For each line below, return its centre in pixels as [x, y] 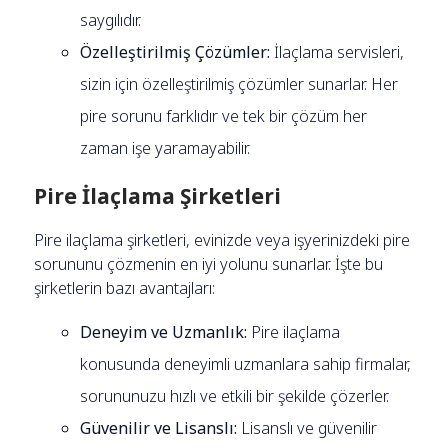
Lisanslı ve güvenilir [307, 427]
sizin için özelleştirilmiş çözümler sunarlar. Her [239, 83]
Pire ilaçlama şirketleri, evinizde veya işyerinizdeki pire [222, 239]
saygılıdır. [111, 19]
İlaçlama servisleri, [337, 51]
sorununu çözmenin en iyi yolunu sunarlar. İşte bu [209, 263]
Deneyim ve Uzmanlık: [164, 331]
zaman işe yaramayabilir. [165, 147]
